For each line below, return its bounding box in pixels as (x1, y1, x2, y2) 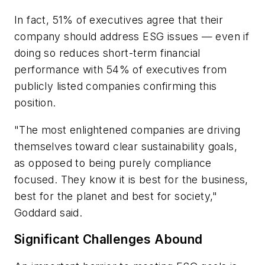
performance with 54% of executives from (14, 63, 227, 76)
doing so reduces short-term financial (14, 46, 201, 59)
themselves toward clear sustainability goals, (14, 140, 237, 153)
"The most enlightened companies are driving (14, 123, 241, 136)
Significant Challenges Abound (14, 232, 203, 247)
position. (14, 96, 56, 109)
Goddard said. (14, 206, 83, 219)
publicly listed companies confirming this (14, 79, 217, 92)
